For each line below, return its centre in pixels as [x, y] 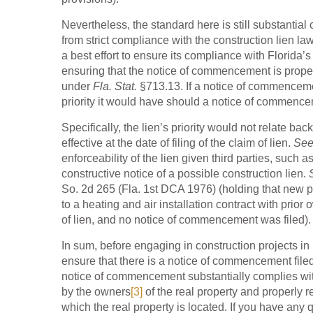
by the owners [96, 292]
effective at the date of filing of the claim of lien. [177, 143]
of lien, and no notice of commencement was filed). [186, 220]
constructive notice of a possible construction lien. [185, 174]
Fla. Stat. [116, 87]
